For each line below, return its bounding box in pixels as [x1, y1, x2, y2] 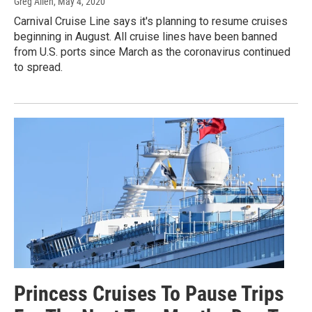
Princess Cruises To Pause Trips [14, 281, 284, 306]
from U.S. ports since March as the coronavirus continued [14, 45, 290, 58]
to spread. [14, 60, 63, 74]
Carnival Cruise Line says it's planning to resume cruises [14, 14, 288, 28]
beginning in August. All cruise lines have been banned [14, 29, 277, 43]
